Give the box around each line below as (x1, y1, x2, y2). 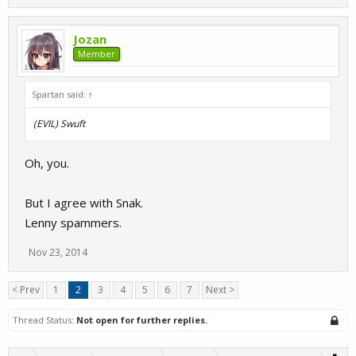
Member (78, 48, 115, 60)
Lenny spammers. (25, 215, 122, 230)
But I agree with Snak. (25, 195, 143, 211)
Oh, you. (25, 155, 69, 171)
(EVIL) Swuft (33, 117, 85, 130)
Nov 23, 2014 (29, 246, 87, 259)
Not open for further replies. (76, 314, 207, 326)
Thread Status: (13, 314, 74, 326)
